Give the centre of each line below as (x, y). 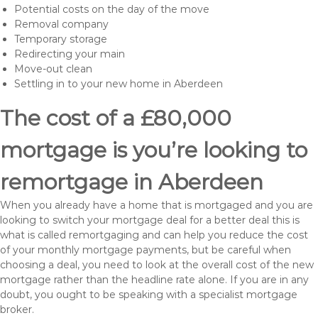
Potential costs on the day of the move (112, 9)
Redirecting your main (70, 54)
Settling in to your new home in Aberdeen (119, 84)
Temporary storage (61, 39)
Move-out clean (53, 69)
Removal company (61, 24)
